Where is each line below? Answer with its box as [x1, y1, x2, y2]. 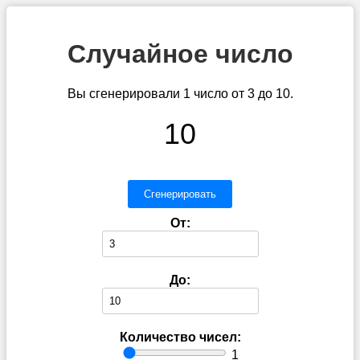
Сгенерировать [144, 187, 216, 200]
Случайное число [67, 39, 293, 69]
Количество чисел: [119, 329, 241, 344]
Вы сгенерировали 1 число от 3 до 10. [67, 86, 293, 100]
